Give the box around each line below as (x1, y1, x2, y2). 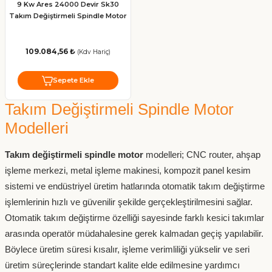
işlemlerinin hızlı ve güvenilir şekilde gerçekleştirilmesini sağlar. (5, 197, 253, 208)
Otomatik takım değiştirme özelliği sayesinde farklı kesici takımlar (5, 212, 264, 223)
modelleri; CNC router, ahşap (143, 149, 260, 160)
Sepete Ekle (53, 76, 94, 85)
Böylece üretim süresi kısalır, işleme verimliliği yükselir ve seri (5, 244, 250, 255)
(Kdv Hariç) (77, 47, 110, 56)
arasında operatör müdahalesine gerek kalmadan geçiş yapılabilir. (5, 228, 263, 239)
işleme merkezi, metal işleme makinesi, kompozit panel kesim (5, 165, 251, 176)
